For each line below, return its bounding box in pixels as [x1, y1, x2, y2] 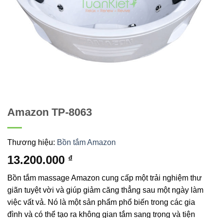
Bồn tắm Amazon [57, 138, 116, 147]
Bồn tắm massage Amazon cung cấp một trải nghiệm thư [7, 174, 202, 182]
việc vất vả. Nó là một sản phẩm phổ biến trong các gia [7, 198, 195, 207]
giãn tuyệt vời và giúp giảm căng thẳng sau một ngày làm [7, 186, 203, 195]
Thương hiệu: [7, 138, 57, 147]
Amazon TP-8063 [7, 106, 92, 119]
